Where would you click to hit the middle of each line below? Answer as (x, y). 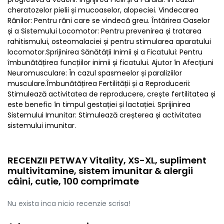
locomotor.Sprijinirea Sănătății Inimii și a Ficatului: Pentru (105, 52)
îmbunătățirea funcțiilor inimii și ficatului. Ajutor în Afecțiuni (110, 62)
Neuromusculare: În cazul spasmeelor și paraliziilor (95, 73)
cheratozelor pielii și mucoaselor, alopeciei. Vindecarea (103, 10)
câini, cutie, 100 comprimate (73, 181)
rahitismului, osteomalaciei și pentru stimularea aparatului (109, 41)
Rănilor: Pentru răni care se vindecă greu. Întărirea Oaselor (109, 20)
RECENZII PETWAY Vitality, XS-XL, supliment (107, 160)
